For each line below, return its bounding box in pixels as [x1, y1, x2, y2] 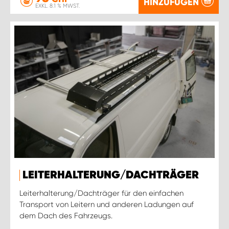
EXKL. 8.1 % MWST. [35, 3, 80, 9]
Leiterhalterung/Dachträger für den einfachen [19, 188, 184, 198]
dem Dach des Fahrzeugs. [19, 211, 112, 220]
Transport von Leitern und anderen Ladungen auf [19, 199, 194, 209]
